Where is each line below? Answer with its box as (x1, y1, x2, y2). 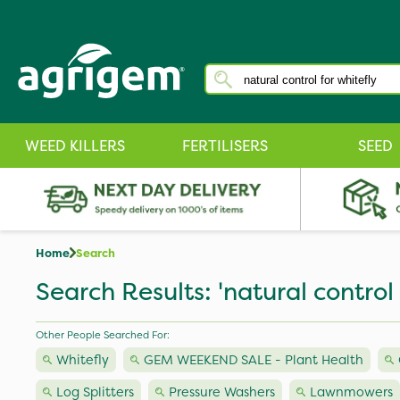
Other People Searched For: (36, 328, 170, 342)
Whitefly (56, 351, 109, 369)
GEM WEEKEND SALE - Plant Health (144, 351, 363, 369)
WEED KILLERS (25, 136, 125, 155)
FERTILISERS (182, 136, 268, 155)
